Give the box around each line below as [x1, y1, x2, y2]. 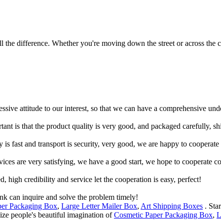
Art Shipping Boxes [141, 201, 203, 210]
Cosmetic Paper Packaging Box [114, 210, 213, 219]
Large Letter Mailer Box [61, 201, 137, 210]
